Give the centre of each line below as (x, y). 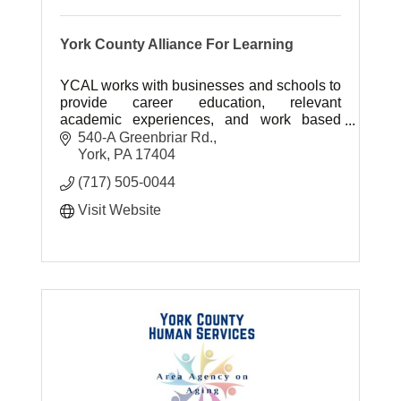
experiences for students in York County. (188, 137)
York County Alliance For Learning (177, 44)
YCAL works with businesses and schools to (200, 85)
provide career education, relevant (200, 102)
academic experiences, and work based (200, 119)
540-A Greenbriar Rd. (146, 137)
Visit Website (120, 209)
